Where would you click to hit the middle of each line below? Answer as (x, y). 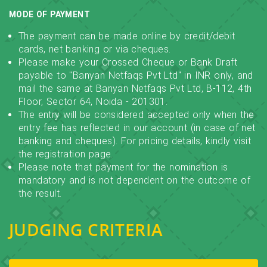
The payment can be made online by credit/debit (127, 36)
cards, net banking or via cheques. (95, 49)
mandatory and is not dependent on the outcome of (135, 180)
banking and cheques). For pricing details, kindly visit (135, 141)
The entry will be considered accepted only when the (136, 115)
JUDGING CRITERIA (86, 229)
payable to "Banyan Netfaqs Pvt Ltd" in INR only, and (136, 75)
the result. (40, 193)
